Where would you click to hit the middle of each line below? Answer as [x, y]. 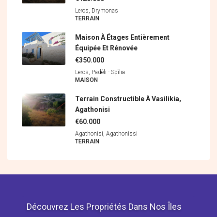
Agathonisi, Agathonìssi [106, 134]
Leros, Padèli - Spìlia [100, 72]
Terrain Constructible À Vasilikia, [128, 99]
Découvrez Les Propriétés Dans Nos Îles [104, 207]
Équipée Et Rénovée [106, 48]
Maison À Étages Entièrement [122, 38]
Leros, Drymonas [97, 11]
